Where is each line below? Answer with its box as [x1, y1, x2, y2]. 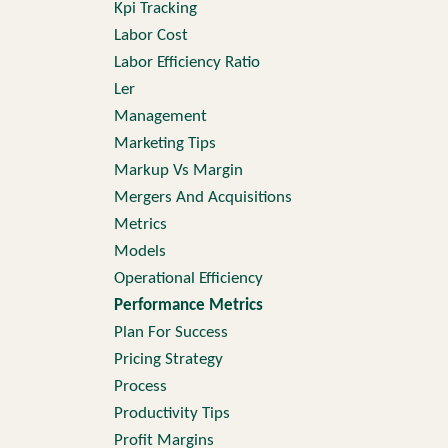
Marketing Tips [113, 135, 216, 152]
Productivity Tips [113, 405, 230, 422]
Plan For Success [113, 324, 228, 341]
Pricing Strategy [113, 351, 223, 368]
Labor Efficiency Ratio [113, 54, 260, 71]
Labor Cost [113, 27, 188, 44]
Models [113, 243, 166, 260]
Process [113, 378, 167, 395]
